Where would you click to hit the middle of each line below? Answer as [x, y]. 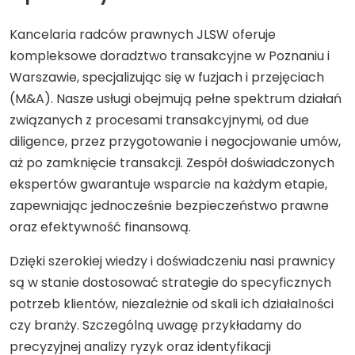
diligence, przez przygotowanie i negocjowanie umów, [175, 141]
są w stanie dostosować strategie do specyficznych [170, 282]
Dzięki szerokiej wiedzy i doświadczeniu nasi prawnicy [172, 261]
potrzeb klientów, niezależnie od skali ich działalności [172, 304]
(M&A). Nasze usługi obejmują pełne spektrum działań [176, 99]
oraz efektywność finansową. [100, 227]
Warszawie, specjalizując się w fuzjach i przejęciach [167, 77]
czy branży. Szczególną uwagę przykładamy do [156, 325]
